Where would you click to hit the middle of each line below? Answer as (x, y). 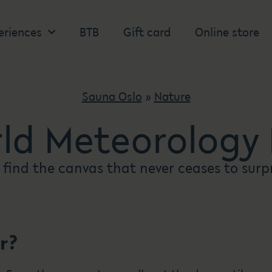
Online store (227, 32)
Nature (172, 97)
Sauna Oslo (112, 97)
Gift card (147, 32)
